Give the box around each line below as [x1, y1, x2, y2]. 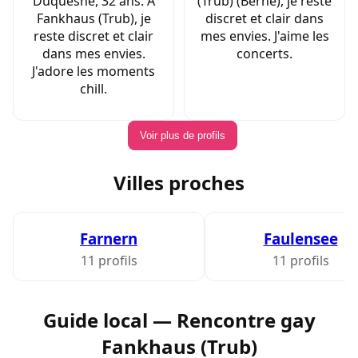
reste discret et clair [34, 27, 153, 46]
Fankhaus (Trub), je [36, 10, 151, 28]
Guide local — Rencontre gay [42, 306, 316, 333]
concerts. [237, 45, 292, 63]
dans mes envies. [42, 45, 145, 63]
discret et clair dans [205, 10, 324, 28]
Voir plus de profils [139, 129, 225, 142]
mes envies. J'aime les [200, 27, 329, 46]
